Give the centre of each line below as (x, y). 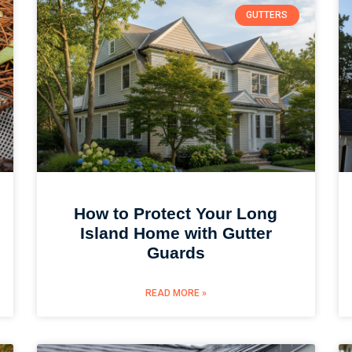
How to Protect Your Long (176, 214)
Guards (176, 253)
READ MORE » (176, 293)
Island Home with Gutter (176, 233)
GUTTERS (267, 15)
